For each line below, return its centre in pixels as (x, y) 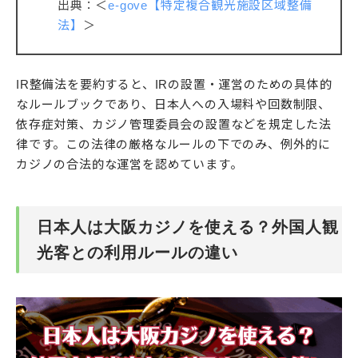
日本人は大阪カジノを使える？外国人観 (188, 227)
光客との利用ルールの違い (137, 253)
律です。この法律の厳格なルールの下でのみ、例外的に (173, 145)
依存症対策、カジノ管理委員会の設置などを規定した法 (174, 125)
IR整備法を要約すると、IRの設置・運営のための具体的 (174, 85)
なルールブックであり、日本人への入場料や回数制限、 (173, 105)
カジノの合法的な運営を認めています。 (129, 165)
